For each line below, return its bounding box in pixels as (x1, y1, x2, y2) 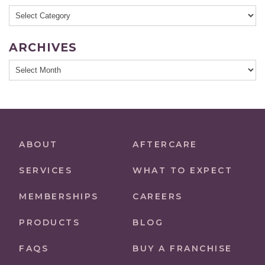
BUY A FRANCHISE (132, 243, 232, 254)
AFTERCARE (132, 138, 198, 150)
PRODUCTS (19, 216, 80, 228)
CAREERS (132, 190, 183, 202)
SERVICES (19, 164, 72, 176)
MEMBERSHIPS (19, 190, 99, 202)
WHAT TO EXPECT (132, 164, 232, 176)
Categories (9, 6, 63, 18)
